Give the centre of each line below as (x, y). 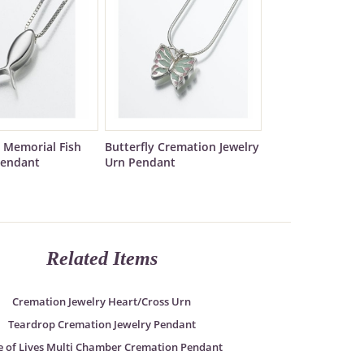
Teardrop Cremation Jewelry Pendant (102, 325)
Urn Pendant (141, 162)
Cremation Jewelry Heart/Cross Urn (102, 302)
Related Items (102, 258)
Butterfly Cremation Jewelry (182, 147)
